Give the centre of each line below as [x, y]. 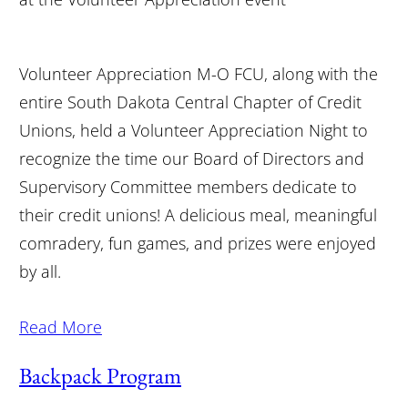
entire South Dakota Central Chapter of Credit [190, 102]
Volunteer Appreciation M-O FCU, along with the [198, 73]
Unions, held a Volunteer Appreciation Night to [193, 130]
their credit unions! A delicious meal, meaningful [198, 214]
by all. [40, 271]
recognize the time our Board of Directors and [191, 158]
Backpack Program [100, 375]
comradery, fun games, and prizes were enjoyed [197, 243]
